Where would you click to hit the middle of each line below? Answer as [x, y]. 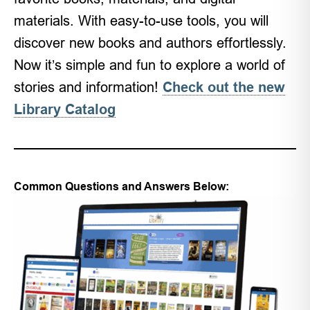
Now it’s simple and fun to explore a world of [149, 65]
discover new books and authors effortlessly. [150, 43]
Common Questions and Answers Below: [121, 187]
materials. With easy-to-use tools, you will [141, 21]
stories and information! [88, 87]
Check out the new [224, 88]
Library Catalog [65, 110]
